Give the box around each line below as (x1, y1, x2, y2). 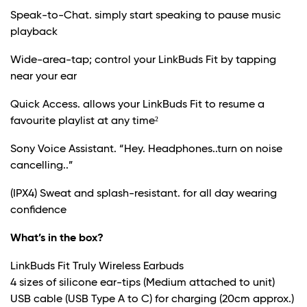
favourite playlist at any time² (10, 116, 158, 127)
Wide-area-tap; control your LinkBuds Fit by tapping (10, 55, 276, 66)
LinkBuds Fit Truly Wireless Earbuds (10, 261, 184, 273)
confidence (10, 205, 66, 217)
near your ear (10, 71, 77, 83)
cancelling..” (10, 160, 73, 172)
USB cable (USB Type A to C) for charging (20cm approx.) (10, 294, 294, 306)
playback (10, 27, 58, 38)
